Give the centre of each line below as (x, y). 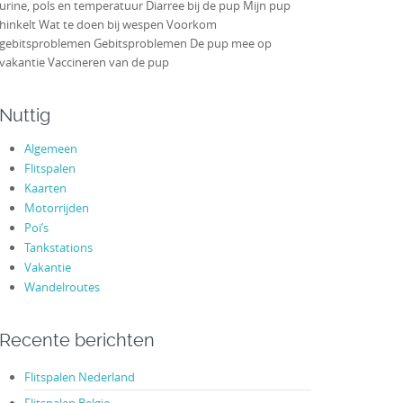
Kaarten (45, 188)
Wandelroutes (62, 287)
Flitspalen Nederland (79, 376)
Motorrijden (56, 208)
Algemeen (50, 149)
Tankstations (58, 248)
